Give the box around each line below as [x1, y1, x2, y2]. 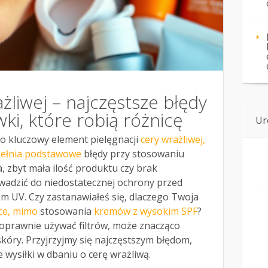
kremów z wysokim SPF [94, 205, 197, 218]
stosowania [38, 205, 94, 218]
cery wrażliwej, [141, 133, 205, 147]
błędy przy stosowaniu [81, 147, 184, 161]
